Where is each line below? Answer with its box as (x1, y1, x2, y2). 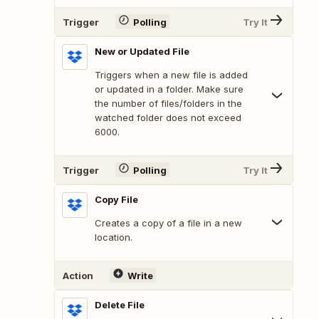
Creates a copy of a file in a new (95, 217, 242, 229)
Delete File (95, 299, 145, 311)
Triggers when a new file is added (95, 69, 248, 81)
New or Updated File (95, 46, 189, 58)
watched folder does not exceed (95, 112, 241, 124)
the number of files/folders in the (95, 98, 242, 110)
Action (63, 269, 93, 281)
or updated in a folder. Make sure (95, 83, 244, 95)
